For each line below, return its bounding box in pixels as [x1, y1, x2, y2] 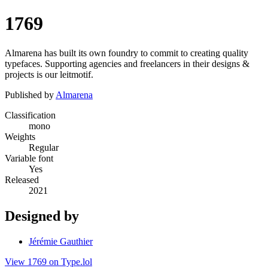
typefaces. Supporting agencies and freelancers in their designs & [5, 58, 249, 69]
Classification [5, 109, 56, 120]
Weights [5, 131, 35, 142]
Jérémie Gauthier [29, 236, 93, 246]
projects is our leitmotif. [5, 69, 93, 80]
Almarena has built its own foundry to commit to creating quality [5, 47, 248, 58]
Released [5, 174, 39, 185]
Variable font [5, 153, 53, 163]
